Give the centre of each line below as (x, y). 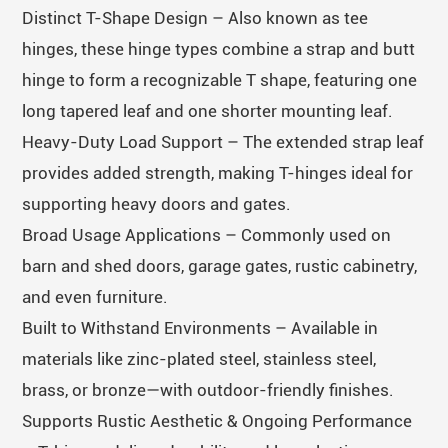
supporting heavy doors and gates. (157, 203)
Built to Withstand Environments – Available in (200, 327)
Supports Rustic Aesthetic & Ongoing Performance (217, 420)
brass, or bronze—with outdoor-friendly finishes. (208, 389)
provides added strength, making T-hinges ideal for (218, 172)
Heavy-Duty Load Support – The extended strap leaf (223, 141)
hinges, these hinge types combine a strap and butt (219, 48)
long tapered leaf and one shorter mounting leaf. (208, 110)
